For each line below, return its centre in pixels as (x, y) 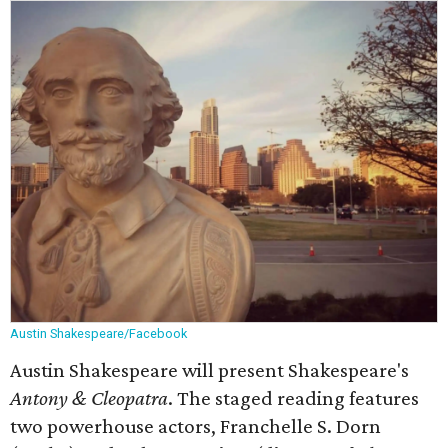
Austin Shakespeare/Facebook (98, 333)
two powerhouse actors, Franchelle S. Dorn (195, 426)
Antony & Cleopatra (89, 398)
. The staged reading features (293, 398)
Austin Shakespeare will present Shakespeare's (209, 370)
